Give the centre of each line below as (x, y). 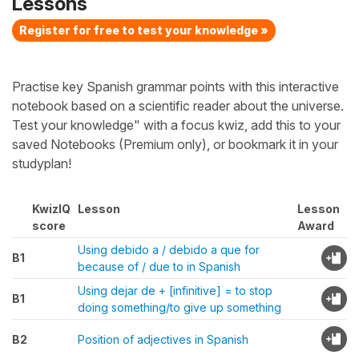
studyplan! (42, 163)
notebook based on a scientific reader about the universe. (178, 106)
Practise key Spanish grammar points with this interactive (175, 87)
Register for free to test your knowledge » (144, 30)
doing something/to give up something (179, 307)
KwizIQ (51, 209)
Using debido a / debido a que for (169, 250)
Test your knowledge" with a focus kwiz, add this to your (176, 125)
